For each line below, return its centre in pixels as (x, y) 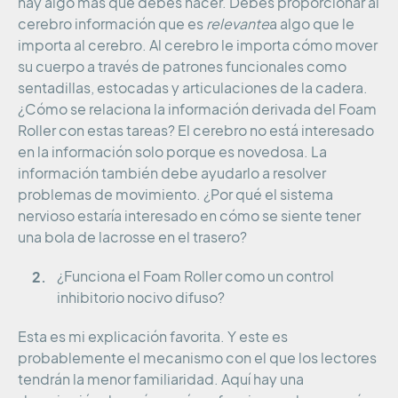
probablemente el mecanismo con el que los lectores (197, 358)
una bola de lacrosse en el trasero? (132, 238)
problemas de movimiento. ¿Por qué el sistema (175, 195)
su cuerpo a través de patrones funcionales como (182, 67)
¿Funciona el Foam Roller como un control (195, 277)
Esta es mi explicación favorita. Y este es (153, 337)
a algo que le (312, 24)
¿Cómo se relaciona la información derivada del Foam (197, 110)
